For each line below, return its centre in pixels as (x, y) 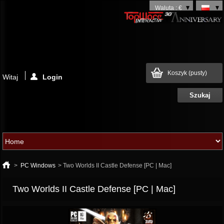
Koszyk (178, 73)
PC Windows (38, 165)
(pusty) (197, 73)
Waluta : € (168, 8)
